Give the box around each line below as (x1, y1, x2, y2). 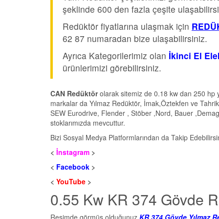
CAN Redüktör (50, 88, 98, 99)
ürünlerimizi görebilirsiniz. (63, 62, 161, 74)
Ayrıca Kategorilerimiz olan (63, 49, 169, 62)
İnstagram (56, 147, 89, 157)
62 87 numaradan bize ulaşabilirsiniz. (63, 32, 207, 45)
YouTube (56, 176, 86, 187)
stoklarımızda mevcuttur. (50, 118, 125, 128)
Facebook (56, 162, 89, 172)
